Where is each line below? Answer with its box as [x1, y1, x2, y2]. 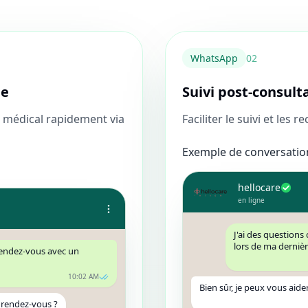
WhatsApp [190, 52, 238, 65]
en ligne [238, 195, 265, 205]
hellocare [238, 181, 280, 194]
